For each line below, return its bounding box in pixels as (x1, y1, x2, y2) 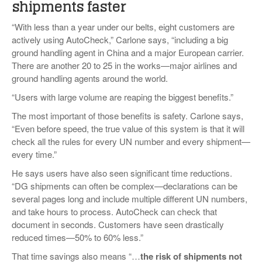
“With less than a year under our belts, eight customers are (12, 20, 235, 33)
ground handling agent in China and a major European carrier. (12, 46, 244, 58)
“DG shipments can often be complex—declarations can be (12, 180, 237, 192)
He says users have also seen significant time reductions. (12, 167, 232, 179)
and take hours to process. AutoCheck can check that (12, 205, 217, 218)
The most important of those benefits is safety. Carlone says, (12, 109, 243, 122)
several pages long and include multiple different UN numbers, (12, 192, 247, 205)
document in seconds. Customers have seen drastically (12, 218, 224, 230)
